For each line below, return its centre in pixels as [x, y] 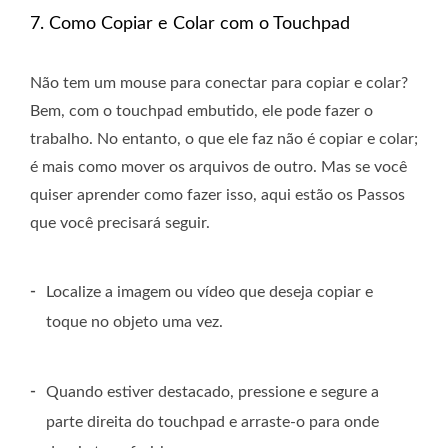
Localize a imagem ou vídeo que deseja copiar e [209, 292]
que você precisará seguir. [120, 223]
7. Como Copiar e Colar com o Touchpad [190, 24]
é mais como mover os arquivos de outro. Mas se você [218, 167]
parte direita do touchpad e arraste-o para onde [212, 422]
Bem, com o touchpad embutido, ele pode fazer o [201, 111]
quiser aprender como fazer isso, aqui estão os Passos [217, 195]
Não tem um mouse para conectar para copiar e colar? [219, 83]
